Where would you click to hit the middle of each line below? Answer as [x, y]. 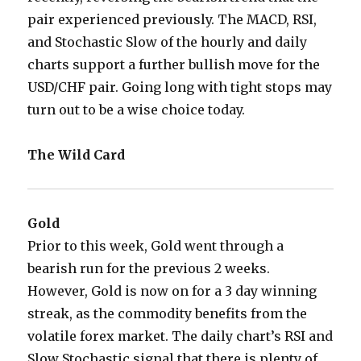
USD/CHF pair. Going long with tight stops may [180, 87]
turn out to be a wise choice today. [137, 110]
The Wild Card [77, 155]
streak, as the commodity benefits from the [168, 314]
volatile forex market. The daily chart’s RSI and [180, 336]
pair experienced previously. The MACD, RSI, [172, 20]
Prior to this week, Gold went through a [156, 246]
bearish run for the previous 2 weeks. [149, 269]
